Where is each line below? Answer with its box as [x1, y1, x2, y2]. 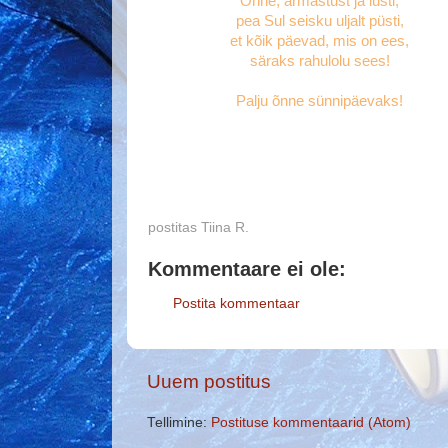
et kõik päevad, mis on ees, [230, 32, 410, 49]
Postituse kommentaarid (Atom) [211, 415, 411, 430]
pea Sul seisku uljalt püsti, [235, 12, 404, 29]
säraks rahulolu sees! [249, 52, 390, 69]
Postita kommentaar [173, 295, 300, 311]
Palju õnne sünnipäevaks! [236, 92, 404, 109]
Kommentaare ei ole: [148, 258, 346, 281]
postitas [148, 220, 201, 236]
